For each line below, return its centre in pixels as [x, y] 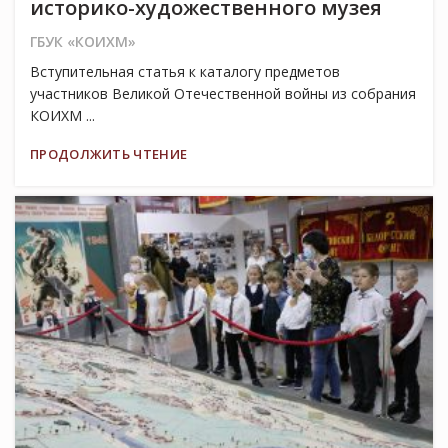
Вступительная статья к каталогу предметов [185, 72]
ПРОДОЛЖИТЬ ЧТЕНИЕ [109, 154]
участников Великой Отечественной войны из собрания [223, 94]
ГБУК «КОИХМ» [83, 42]
